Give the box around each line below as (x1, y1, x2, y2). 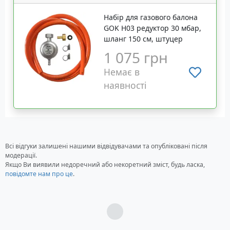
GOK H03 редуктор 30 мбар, (104, 23, 202, 33)
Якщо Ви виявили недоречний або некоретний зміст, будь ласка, (5, 160, 205, 169)
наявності (104, 79, 147, 92)
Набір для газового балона (104, 12, 198, 23)
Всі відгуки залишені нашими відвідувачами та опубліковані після (5, 142, 207, 151)
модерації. (5, 151, 37, 160)
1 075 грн (104, 48, 168, 68)
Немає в (104, 66, 140, 79)
